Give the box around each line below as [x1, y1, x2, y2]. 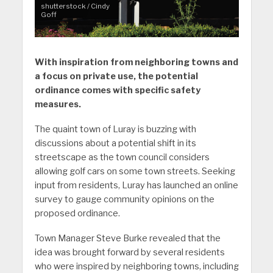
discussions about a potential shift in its [34, 138, 196, 149]
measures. [34, 99, 81, 110]
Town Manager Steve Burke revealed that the [34, 233, 221, 244]
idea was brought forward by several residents [34, 247, 225, 258]
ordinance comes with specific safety [34, 85, 200, 96]
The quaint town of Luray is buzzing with [34, 124, 196, 135]
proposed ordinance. [34, 208, 120, 219]
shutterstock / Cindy [40, 2, 110, 11]
